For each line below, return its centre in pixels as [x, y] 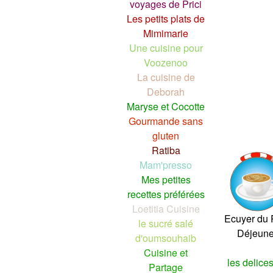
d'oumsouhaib [166, 238]
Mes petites [166, 179]
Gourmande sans [166, 121]
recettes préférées [166, 194]
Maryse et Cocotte [166, 106]
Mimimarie [166, 33]
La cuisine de [166, 77]
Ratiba [166, 150]
